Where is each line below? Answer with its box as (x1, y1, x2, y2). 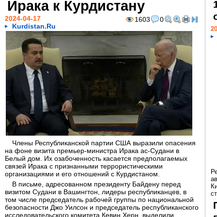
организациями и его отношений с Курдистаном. (5, 170, 160, 178)
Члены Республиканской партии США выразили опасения (12, 139, 196, 147)
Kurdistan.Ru (12, 22, 56, 30)
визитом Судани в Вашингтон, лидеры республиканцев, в (5, 188, 186, 196)
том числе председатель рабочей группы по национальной (5, 196, 194, 203)
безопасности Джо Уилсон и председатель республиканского (5, 203, 199, 211)
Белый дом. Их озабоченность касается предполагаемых (5, 155, 187, 162)
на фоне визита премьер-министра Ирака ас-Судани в (5, 147, 179, 155)
